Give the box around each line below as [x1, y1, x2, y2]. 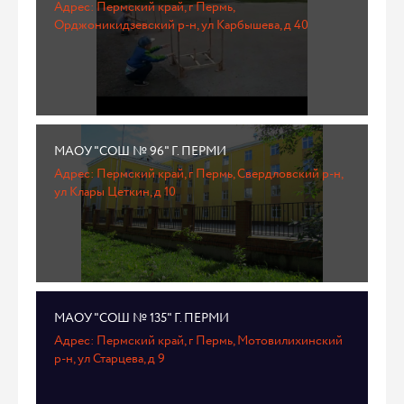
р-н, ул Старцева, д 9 [54, 350, 165, 368]
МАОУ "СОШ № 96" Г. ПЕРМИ [54, 142, 226, 161]
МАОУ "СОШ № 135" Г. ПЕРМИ [54, 309, 229, 327]
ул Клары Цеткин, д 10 [54, 183, 176, 201]
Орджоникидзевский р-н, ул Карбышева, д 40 [54, 16, 308, 34]
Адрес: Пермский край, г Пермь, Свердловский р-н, [54, 165, 343, 183]
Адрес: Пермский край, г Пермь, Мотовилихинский [54, 332, 343, 350]
